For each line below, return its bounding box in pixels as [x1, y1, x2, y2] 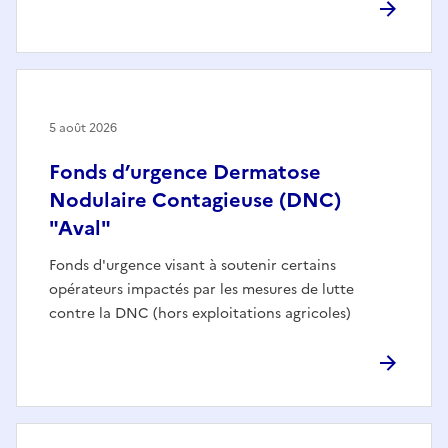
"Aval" [49, 212, 111, 243]
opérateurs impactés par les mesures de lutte [49, 278, 354, 300]
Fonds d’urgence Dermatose [49, 156, 321, 187]
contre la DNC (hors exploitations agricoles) [49, 302, 351, 324]
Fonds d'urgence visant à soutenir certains [49, 254, 336, 276]
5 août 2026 [49, 118, 117, 137]
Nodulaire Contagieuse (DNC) [49, 184, 341, 215]
